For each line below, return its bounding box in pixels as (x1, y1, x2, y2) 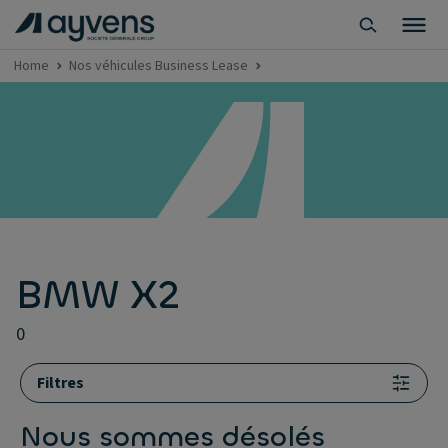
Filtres (37, 372, 84, 394)
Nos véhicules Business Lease (69, 56, 248, 76)
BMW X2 (16, 269, 180, 321)
